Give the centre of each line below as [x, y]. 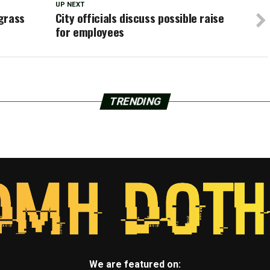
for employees [89, 32]
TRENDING [135, 101]
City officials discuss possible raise [140, 18]
